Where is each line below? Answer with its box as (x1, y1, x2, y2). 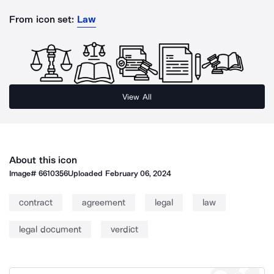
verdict (110, 224, 138, 235)
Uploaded (68, 169, 105, 178)
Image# (9, 169, 39, 178)
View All (122, 92, 152, 102)
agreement (82, 197, 125, 208)
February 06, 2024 (105, 169, 172, 178)
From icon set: (9, 13, 75, 25)
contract (19, 197, 53, 208)
